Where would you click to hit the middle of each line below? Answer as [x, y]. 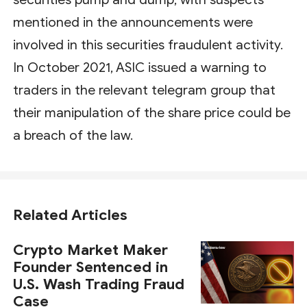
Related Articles [71, 214]
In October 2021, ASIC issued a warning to [140, 67]
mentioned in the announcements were [133, 22]
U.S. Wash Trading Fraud [99, 284]
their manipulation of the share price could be [152, 112]
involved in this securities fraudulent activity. [148, 45]
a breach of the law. [73, 135]
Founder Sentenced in [91, 267]
